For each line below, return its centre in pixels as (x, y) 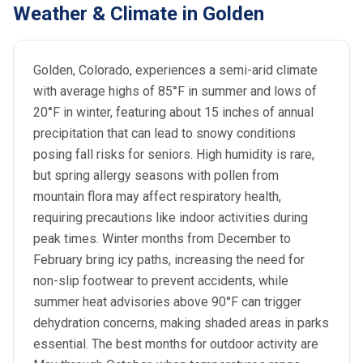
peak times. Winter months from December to (162, 239)
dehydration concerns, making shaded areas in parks (181, 323)
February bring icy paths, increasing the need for (169, 260)
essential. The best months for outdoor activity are (176, 344)
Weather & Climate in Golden (139, 14)
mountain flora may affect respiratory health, (157, 196)
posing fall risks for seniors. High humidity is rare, (174, 154)
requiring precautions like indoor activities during (171, 218)
